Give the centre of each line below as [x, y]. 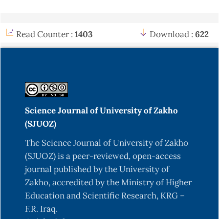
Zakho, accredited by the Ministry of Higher [108, 183]
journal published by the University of [97, 169]
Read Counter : [45, 34]
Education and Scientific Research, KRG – [105, 196]
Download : [171, 34]
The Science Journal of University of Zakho [107, 143]
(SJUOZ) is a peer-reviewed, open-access [103, 156]
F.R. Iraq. [41, 209]
